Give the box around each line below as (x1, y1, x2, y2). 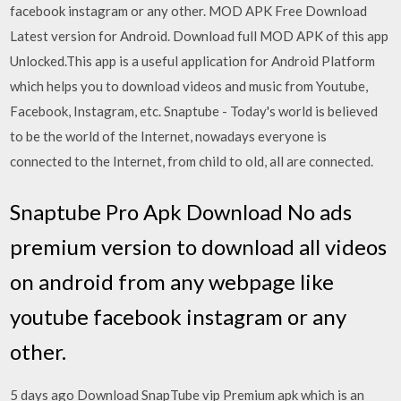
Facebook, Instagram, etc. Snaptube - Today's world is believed (10, 103, 379, 119)
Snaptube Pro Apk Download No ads (10, 198, 353, 225)
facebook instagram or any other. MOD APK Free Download (10, 3, 368, 19)
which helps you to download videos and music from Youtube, (10, 78, 369, 94)
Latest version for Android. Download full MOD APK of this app (10, 28, 389, 44)
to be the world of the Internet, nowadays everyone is (10, 128, 328, 144)
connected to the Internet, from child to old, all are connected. (10, 153, 374, 169)
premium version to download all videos (10, 233, 388, 260)
